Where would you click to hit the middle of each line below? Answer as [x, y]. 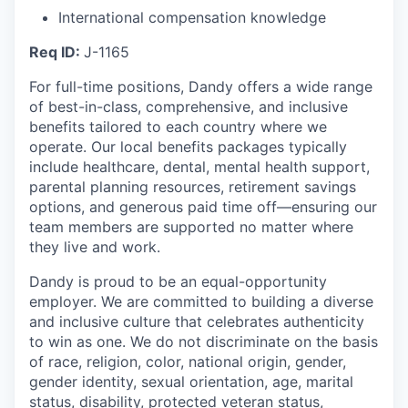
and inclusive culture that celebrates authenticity [197, 322]
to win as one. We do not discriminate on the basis [204, 342]
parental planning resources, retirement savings [193, 187]
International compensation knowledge [192, 18]
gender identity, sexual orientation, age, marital [191, 382]
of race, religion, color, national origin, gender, [188, 362]
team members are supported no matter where [191, 227]
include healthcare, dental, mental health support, [199, 167]
